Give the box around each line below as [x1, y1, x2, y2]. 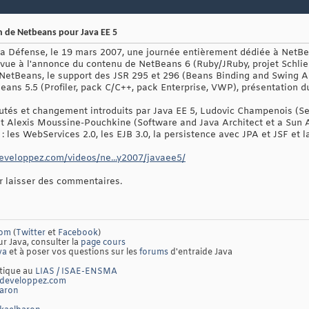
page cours [81, 237, 126, 249]
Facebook [58, 228, 98, 239]
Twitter [16, 228, 46, 239]
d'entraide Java [168, 247, 232, 259]
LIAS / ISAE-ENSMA [35, 266, 117, 278]
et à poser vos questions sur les [7, 247, 139, 259]
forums [139, 247, 168, 259]
